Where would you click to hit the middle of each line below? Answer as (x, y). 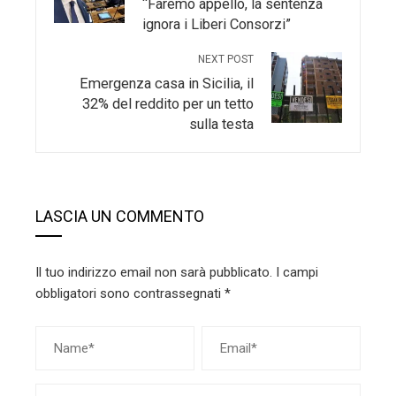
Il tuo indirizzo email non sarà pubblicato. (154, 272)
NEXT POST (226, 59)
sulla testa (221, 124)
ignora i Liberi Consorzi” (217, 24)
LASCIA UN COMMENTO (120, 216)
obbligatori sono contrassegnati (130, 293)
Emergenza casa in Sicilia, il (167, 84)
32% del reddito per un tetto (168, 104)
